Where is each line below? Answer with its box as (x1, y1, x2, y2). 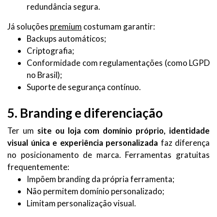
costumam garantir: (82, 21, 155, 31)
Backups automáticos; (27, 33, 106, 44)
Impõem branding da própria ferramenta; (27, 173, 174, 184)
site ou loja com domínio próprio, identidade (37, 125, 210, 136)
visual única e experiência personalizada (7, 137, 158, 148)
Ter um (7, 125, 37, 136)
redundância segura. (27, 1, 100, 12)
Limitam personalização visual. (27, 198, 136, 208)
